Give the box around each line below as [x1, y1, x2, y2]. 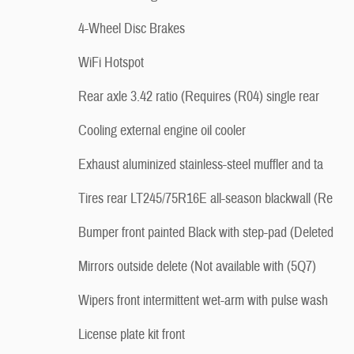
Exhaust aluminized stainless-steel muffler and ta [78, 156, 323, 174]
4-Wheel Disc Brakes [78, 20, 185, 38]
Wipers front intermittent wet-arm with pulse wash [78, 292, 328, 310]
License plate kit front [78, 326, 185, 344]
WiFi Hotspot [78, 54, 144, 72]
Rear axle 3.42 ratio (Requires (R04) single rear [78, 88, 319, 106]
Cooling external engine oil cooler [78, 122, 246, 140]
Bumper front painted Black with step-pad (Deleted [78, 224, 333, 242]
